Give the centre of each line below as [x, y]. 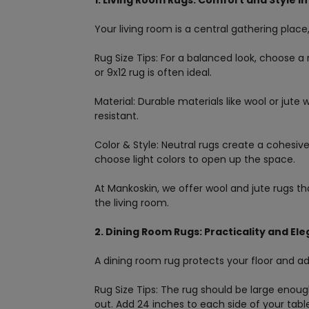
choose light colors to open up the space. [195, 160]
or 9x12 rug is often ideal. [153, 73]
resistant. [117, 116]
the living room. [132, 203]
